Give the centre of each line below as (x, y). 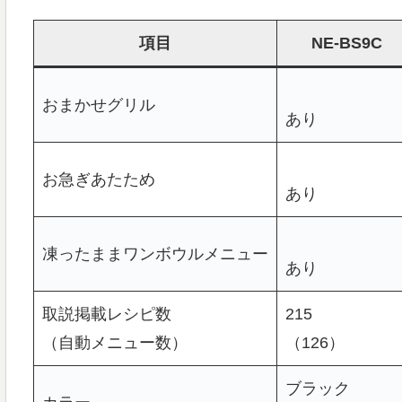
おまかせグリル (98, 105)
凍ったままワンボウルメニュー (155, 254)
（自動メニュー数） (114, 343)
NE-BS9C (346, 44)
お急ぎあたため (98, 180)
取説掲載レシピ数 (106, 315)
